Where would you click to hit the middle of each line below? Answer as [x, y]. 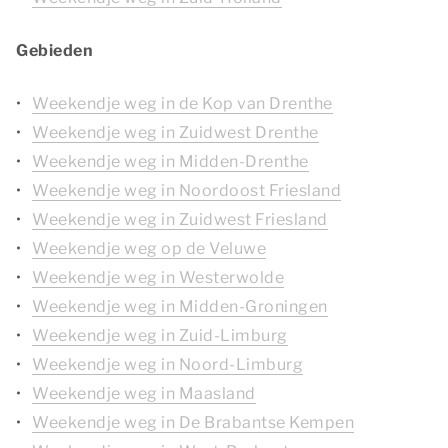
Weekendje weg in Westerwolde [158, 277]
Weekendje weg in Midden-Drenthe [170, 161]
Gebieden [54, 50]
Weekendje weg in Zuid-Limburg [160, 335]
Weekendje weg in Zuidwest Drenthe [175, 132]
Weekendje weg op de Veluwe [149, 248]
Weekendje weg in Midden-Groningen [180, 306]
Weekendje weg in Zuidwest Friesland [180, 219]
